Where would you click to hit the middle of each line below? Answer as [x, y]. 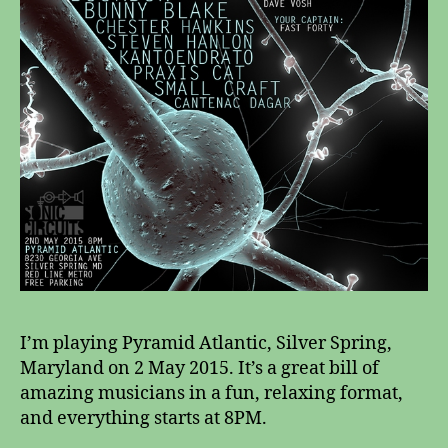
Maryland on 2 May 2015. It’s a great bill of [199, 368]
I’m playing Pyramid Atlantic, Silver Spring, [206, 343]
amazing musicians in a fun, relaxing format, [211, 393]
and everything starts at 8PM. [143, 418]
